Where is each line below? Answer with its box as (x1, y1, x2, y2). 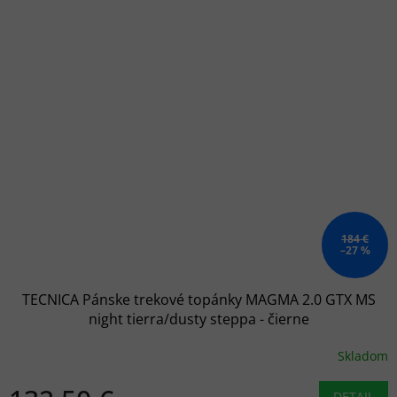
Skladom (338, 346, 388, 364)
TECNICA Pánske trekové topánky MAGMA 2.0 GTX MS (21, 290, 376, 310)
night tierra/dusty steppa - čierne (88, 309, 309, 330)
